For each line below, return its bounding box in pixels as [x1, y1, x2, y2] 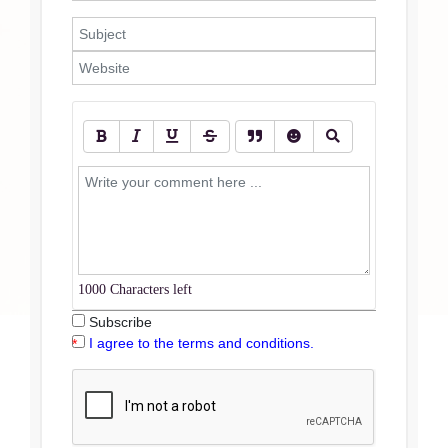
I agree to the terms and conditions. [89, 335, 314, 352]
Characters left [106, 282, 192, 298]
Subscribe [85, 314, 152, 331]
